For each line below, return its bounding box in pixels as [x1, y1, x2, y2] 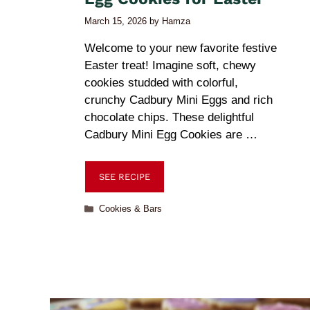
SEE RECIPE [99, 172, 150, 182]
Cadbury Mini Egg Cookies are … [84, 127, 257, 141]
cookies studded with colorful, [84, 75, 238, 89]
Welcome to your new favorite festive [84, 41, 277, 55]
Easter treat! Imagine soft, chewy [84, 58, 256, 72]
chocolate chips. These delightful [84, 110, 254, 124]
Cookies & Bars [98, 203, 162, 214]
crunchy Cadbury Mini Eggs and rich [84, 93, 273, 107]
